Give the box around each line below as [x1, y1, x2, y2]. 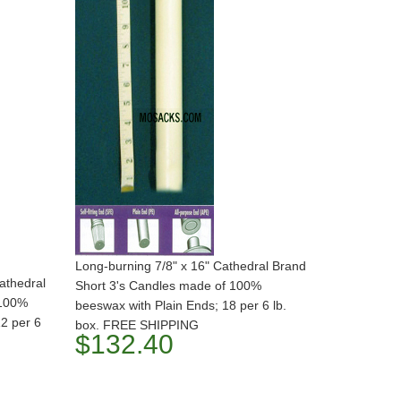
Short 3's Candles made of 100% [74, 278, 261, 293]
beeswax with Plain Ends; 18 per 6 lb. [74, 298, 286, 312]
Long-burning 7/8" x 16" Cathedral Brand [74, 259, 306, 273]
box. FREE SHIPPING [74, 318, 199, 332]
